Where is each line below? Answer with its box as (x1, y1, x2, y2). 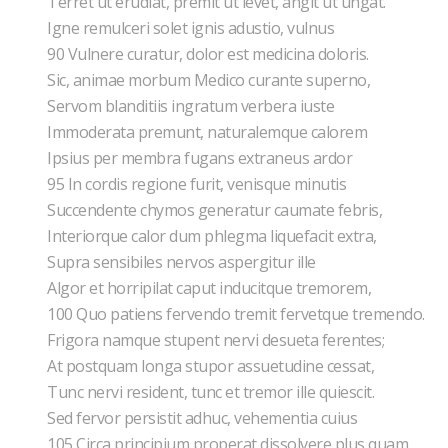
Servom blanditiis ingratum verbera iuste (47, 95, 338, 117)
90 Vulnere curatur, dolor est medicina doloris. (47, 43, 372, 65)
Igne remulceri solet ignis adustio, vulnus (47, 17, 338, 39)
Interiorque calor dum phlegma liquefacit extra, (47, 225, 380, 247)
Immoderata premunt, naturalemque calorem (47, 121, 371, 143)
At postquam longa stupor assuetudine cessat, (47, 355, 378, 377)
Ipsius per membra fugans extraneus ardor (47, 147, 356, 169)
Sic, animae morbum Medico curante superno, (47, 69, 374, 91)
